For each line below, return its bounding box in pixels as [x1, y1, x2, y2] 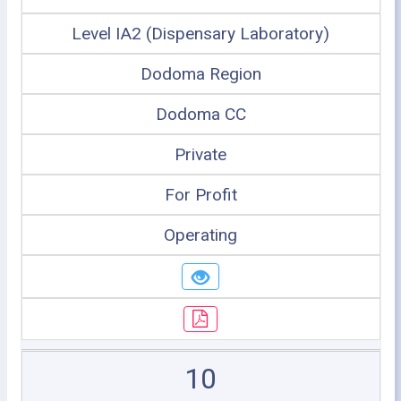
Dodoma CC [155, 104, 246, 124]
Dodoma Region [140, 64, 261, 84]
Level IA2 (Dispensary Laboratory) [72, 23, 329, 44]
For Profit [164, 184, 237, 205]
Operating [164, 225, 237, 245]
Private [175, 144, 226, 165]
